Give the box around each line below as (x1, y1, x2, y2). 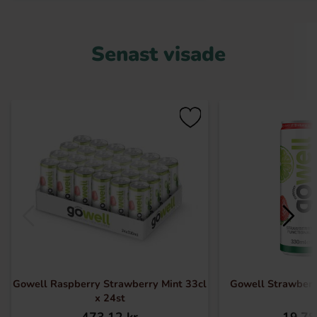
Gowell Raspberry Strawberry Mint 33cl (13, 277, 207, 291)
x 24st (94, 291, 125, 305)
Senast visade (91, 40, 226, 68)
